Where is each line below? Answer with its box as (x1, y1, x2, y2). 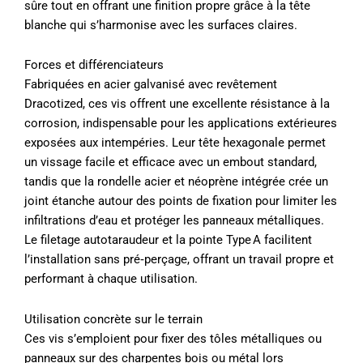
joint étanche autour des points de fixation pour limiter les (24, 194, 337, 209)
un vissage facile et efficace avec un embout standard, (24, 155, 317, 170)
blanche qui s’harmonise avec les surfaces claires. (24, 17, 297, 32)
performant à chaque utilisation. (24, 271, 198, 287)
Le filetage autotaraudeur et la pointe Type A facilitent (24, 233, 312, 248)
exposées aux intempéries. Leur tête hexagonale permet (24, 135, 326, 151)
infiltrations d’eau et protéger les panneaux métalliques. (24, 213, 324, 228)
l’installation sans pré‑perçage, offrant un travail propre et (24, 252, 334, 267)
